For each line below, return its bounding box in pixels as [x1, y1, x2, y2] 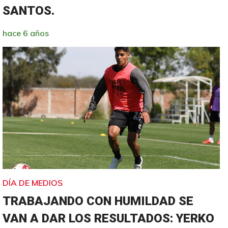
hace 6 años [3, 27, 49, 38]
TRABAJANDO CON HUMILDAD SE [3, 193, 194, 208]
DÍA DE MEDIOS [3, 177, 63, 188]
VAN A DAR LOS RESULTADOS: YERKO [3, 211, 215, 225]
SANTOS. [3, 3, 55, 18]
